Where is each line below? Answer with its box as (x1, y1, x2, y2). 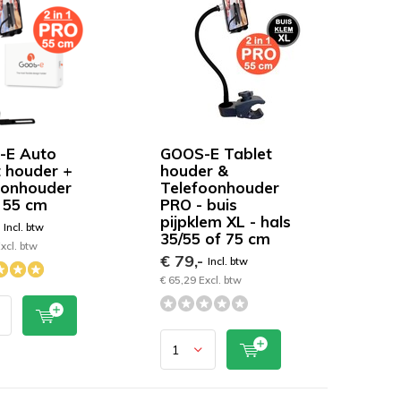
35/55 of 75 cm (159, 229, 270, 248)
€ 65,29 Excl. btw (159, 273, 242, 286)
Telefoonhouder (159, 178, 279, 197)
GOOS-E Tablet (159, 144, 272, 163)
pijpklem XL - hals (159, 212, 291, 231)
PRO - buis (159, 195, 237, 214)
